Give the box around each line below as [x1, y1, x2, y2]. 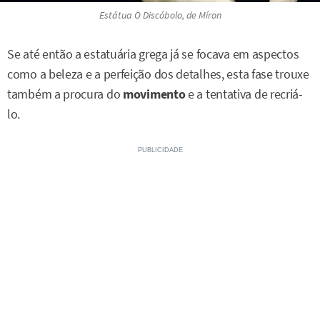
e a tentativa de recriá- [185, 86, 303, 102]
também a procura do [7, 86, 123, 102]
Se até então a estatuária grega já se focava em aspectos [7, 46, 299, 62]
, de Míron [181, 8, 221, 21]
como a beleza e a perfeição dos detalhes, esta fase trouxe [7, 66, 309, 82]
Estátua [99, 8, 134, 21]
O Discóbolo [134, 8, 182, 21]
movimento [123, 86, 186, 102]
